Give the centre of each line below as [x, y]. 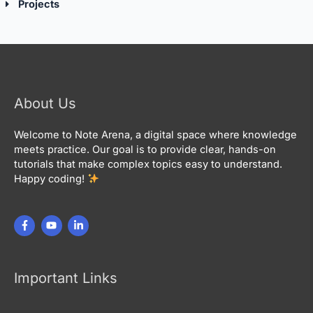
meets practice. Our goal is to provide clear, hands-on [145, 149]
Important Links [66, 278]
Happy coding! [51, 179]
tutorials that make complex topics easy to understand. [148, 164]
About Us [45, 103]
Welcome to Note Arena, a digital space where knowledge [155, 134]
